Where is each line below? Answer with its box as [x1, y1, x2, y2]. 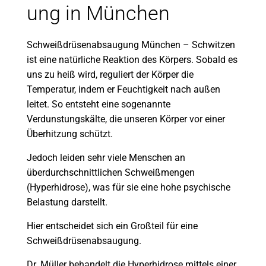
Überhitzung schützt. [27, 128, 113, 140]
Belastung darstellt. [27, 196, 107, 208]
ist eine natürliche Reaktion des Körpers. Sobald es [27, 53, 237, 65]
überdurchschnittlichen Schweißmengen [27, 166, 195, 178]
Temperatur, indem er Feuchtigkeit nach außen [27, 83, 220, 95]
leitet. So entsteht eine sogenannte [27, 98, 170, 110]
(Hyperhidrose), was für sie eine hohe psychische [27, 181, 230, 193]
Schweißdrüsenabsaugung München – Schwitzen [27, 39, 235, 50]
